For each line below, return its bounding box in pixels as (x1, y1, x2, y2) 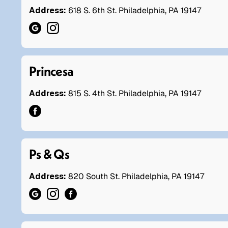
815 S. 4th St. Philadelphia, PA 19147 (66, 88, 201, 99)
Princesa (29, 62, 74, 79)
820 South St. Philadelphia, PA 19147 (68, 170, 204, 182)
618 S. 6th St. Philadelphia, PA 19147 (68, 5, 201, 16)
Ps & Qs (29, 145, 70, 162)
